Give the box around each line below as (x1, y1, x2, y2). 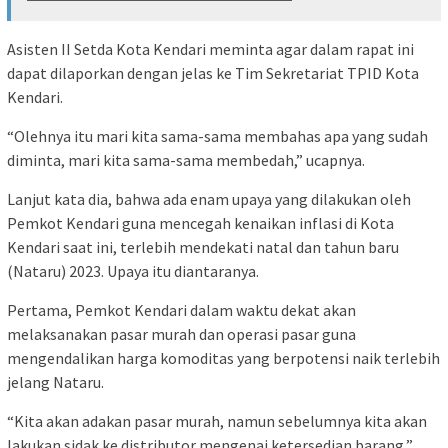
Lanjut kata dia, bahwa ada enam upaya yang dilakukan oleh (7, 189, 411, 210)
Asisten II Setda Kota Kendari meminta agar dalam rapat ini (7, 39, 414, 60)
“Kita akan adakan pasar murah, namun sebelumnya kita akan (7, 411, 427, 432)
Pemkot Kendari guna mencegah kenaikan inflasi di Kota (7, 213, 394, 234)
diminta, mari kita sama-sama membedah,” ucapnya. (7, 150, 365, 171)
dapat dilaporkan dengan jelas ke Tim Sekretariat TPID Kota (7, 63, 419, 84)
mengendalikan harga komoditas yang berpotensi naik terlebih (7, 348, 440, 369)
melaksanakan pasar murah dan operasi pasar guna (7, 324, 356, 345)
